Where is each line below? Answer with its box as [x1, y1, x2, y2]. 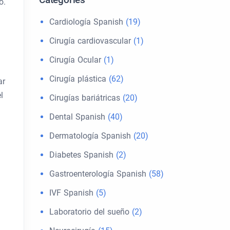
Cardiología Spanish [49, 17, 123, 27]
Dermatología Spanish [49, 131, 131, 141]
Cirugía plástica [49, 74, 106, 84]
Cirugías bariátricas [49, 93, 120, 103]
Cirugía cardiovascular [49, 36, 131, 46]
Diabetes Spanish [49, 150, 113, 160]
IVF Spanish [49, 188, 93, 198]
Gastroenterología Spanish [49, 169, 146, 179]
